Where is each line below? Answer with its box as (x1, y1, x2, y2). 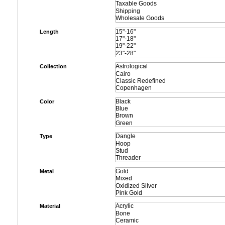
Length (40, 28, 59, 35)
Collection (40, 63, 67, 70)
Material (40, 203, 60, 209)
